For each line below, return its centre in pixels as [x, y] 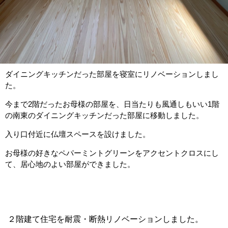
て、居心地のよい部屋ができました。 [70, 164]
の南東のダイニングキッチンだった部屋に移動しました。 [104, 116]
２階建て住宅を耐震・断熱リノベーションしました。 [105, 219]
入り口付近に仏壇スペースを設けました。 [78, 134]
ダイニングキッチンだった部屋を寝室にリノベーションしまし [112, 74]
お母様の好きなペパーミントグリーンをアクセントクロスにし [112, 153]
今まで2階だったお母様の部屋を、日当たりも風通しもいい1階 [112, 104]
